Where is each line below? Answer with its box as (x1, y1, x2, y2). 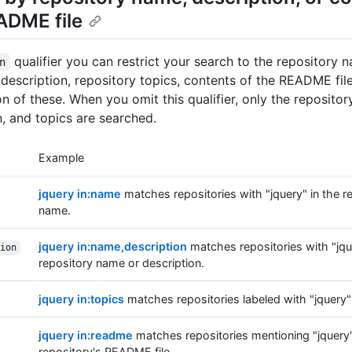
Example (38, 151, 84, 165)
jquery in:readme (38, 328, 133, 343)
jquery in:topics (38, 292, 124, 306)
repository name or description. (38, 256, 204, 270)
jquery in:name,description (38, 240, 187, 254)
